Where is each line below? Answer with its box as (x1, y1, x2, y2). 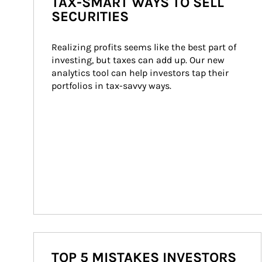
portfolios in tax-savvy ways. (51, 80, 171, 91)
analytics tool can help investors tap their (51, 67, 231, 78)
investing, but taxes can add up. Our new (51, 54, 227, 65)
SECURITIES (51, 8, 129, 25)
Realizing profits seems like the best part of (51, 42, 239, 53)
